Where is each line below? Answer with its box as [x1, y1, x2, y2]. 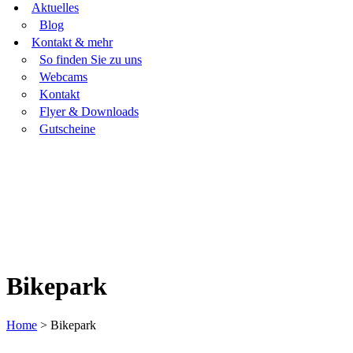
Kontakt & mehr [32, 35, 113, 49]
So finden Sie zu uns [39, 53, 142, 66]
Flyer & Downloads [39, 105, 139, 118]
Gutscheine [39, 122, 95, 136]
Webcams [39, 70, 87, 84]
